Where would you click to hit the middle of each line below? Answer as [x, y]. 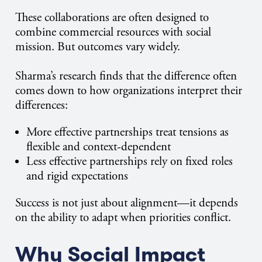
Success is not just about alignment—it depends [127, 203]
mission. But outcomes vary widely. [98, 47]
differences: [42, 106]
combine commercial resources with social [113, 32]
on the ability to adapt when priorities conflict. [123, 218]
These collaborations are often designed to [112, 18]
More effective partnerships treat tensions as [128, 132]
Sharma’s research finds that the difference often [126, 76]
